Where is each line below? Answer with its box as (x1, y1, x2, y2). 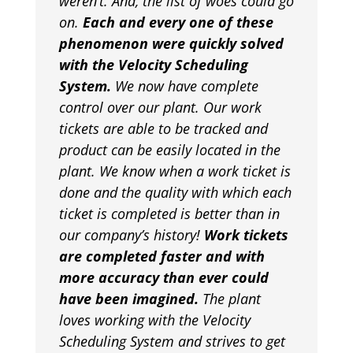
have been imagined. (58, 289, 199, 309)
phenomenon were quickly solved (58, 34, 284, 54)
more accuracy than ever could (58, 268, 269, 288)
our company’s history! (58, 225, 204, 245)
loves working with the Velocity (58, 310, 251, 330)
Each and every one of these (82, 13, 273, 32)
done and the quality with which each (58, 183, 292, 203)
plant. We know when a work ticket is (58, 162, 291, 181)
